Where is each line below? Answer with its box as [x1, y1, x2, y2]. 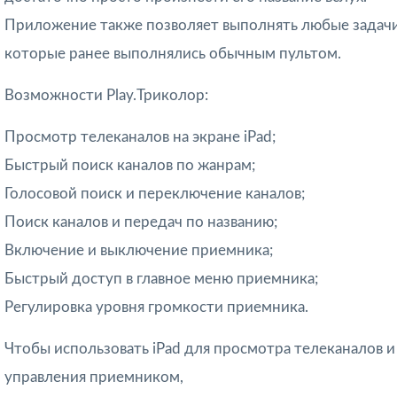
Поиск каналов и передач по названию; [4, 214, 277, 230]
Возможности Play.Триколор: [4, 87, 208, 103]
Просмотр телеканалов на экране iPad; [4, 128, 276, 144]
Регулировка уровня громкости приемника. [4, 299, 308, 315]
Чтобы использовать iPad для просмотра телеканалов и [4, 340, 395, 356]
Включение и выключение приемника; [4, 242, 273, 258]
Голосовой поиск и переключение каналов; [4, 185, 305, 201]
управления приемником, [4, 369, 183, 385]
